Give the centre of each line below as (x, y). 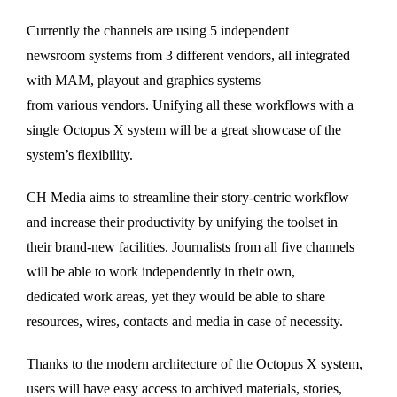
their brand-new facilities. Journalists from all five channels (191, 246)
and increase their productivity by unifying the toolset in (182, 222)
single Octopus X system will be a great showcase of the (184, 129)
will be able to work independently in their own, (161, 271)
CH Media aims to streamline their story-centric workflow (188, 197)
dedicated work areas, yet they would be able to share (176, 296)
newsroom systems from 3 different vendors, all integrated (188, 55)
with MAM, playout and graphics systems (144, 80)
